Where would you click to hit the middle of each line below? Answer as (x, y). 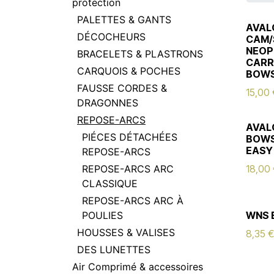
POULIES (102, 215)
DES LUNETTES (114, 250)
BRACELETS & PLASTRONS (140, 54)
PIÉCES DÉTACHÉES (130, 137)
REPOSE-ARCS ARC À (133, 201)
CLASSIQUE (110, 183)
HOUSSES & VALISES (126, 232)
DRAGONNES (108, 103)
